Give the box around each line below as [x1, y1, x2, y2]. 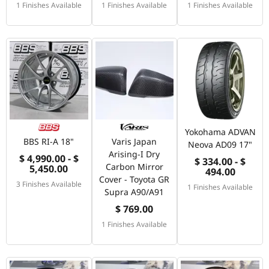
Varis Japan [112, 136, 157, 148]
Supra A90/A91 [104, 186, 165, 198]
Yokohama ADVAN [184, 126, 256, 138]
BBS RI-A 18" [23, 136, 74, 148]
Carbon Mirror [105, 161, 163, 173]
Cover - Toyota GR [99, 174, 170, 186]
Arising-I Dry [109, 148, 160, 160]
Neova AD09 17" [188, 139, 253, 151]
